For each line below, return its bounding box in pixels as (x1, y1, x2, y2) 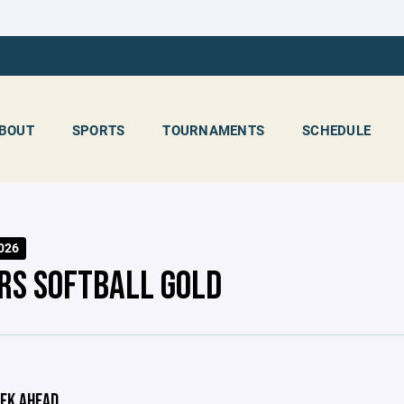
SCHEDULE (302, 121, 371, 139)
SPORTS (71, 121, 125, 139)
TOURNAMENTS (162, 121, 264, 139)
